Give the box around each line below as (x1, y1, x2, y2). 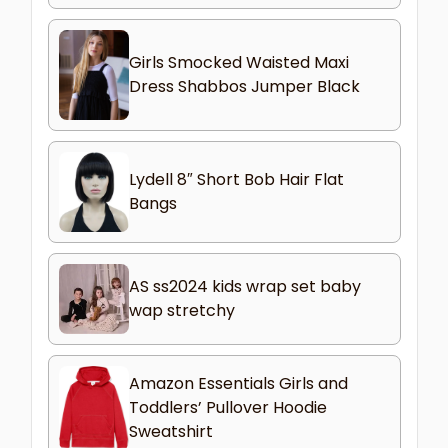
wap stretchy (128, 298, 235, 322)
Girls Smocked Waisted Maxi (128, 50, 349, 74)
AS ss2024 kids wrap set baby (128, 274, 361, 298)
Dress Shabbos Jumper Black (128, 74, 360, 98)
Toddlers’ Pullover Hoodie (128, 396, 327, 420)
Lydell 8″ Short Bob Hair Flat (128, 167, 344, 191)
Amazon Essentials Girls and (128, 372, 348, 396)
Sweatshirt (128, 420, 213, 444)
